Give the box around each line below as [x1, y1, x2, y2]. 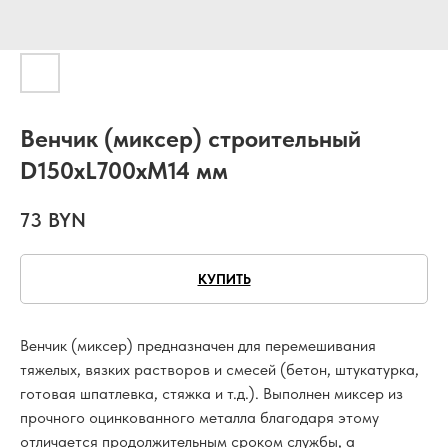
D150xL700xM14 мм [20, 156, 228, 185]
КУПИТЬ [197, 270, 251, 287]
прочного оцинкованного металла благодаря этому [20, 407, 379, 427]
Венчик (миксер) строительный [20, 124, 361, 153]
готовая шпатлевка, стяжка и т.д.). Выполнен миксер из [20, 383, 403, 403]
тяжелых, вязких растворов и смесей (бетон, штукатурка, [20, 359, 419, 379]
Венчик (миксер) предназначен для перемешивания [20, 335, 376, 355]
